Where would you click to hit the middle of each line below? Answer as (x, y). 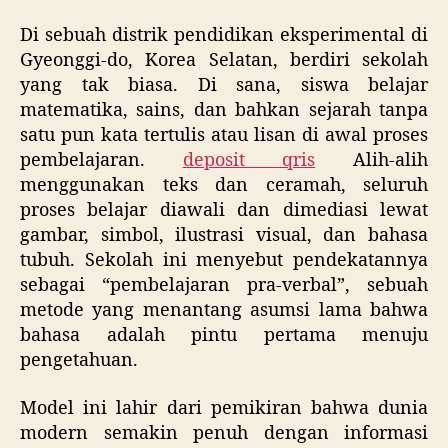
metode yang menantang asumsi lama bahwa (224, 311)
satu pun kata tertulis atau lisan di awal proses (224, 136)
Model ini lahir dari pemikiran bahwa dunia (224, 408)
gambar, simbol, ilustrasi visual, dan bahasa (224, 236)
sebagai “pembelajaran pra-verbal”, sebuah (224, 286)
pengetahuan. (79, 361)
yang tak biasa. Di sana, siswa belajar (224, 86)
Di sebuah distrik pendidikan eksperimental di (224, 36)
